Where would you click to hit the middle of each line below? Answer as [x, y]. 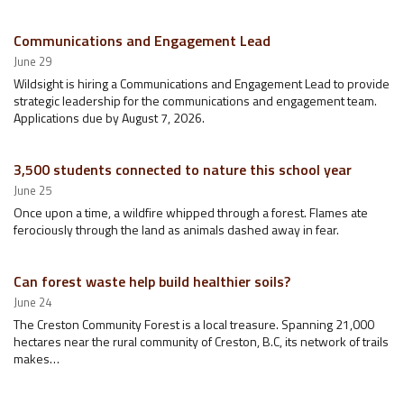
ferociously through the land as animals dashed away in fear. [176, 230]
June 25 [32, 190]
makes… [37, 358]
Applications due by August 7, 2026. [109, 118]
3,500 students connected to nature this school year [183, 170]
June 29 [32, 61]
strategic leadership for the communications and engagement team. [195, 101]
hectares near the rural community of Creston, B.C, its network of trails [201, 341]
